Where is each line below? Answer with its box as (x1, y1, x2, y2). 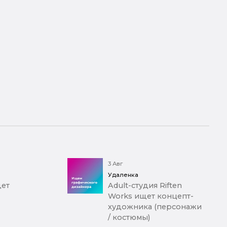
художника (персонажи (107, 202, 202, 212)
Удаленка (107, 171, 138, 179)
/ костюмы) (107, 213, 150, 222)
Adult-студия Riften (107, 181, 182, 191)
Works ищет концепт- (107, 192, 194, 201)
